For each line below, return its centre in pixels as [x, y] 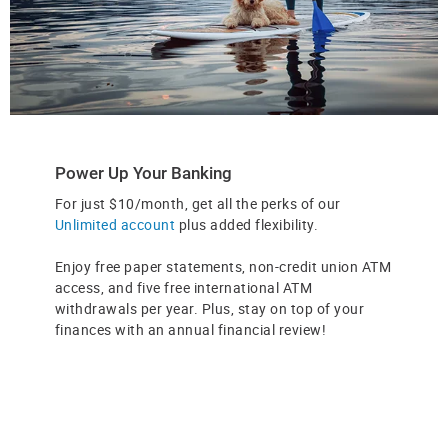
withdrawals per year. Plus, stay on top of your [209, 308]
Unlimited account [115, 224]
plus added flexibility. [247, 224]
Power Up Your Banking [143, 173]
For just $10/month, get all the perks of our [197, 203]
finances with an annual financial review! [190, 329]
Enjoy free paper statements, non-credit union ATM [223, 266]
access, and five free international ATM [183, 287]
